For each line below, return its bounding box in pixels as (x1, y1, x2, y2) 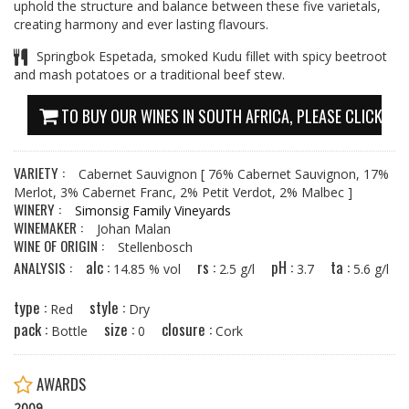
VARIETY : (14, 163, 79, 183)
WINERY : (14, 199, 75, 219)
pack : (14, 318, 51, 341)
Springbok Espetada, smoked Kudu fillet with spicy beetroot (37, 47, 387, 65)
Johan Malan (97, 220, 171, 237)
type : (14, 296, 50, 319)
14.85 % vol (113, 260, 197, 278)
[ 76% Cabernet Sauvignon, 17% (197, 165, 389, 183)
